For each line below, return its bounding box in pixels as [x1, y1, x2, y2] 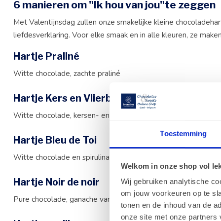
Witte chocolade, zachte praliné [13, 68, 120, 78]
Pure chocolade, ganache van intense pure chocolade [13, 193, 192, 204]
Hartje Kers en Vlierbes [13, 92, 123, 104]
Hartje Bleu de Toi [13, 134, 97, 146]
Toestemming [160, 129, 207, 138]
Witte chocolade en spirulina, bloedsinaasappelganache [13, 151, 200, 162]
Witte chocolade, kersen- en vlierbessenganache [13, 110, 178, 120]
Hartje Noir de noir [13, 176, 100, 188]
